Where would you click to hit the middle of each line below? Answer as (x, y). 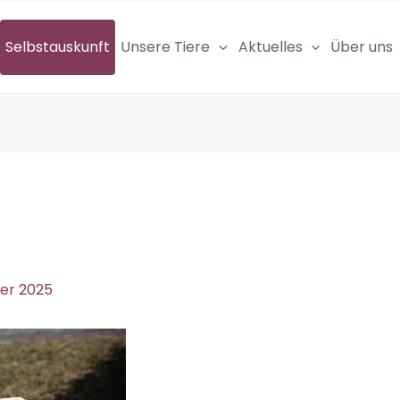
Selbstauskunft (58, 47)
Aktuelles (270, 47)
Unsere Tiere (165, 47)
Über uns (362, 47)
